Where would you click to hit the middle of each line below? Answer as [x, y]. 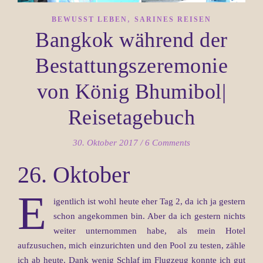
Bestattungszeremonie [131, 65]
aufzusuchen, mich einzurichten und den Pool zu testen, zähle [131, 245]
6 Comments [168, 142]
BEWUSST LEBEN [90, 19]
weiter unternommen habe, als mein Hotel [149, 230]
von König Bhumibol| [131, 91]
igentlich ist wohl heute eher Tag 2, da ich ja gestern [149, 201]
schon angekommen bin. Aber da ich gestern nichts [149, 216]
